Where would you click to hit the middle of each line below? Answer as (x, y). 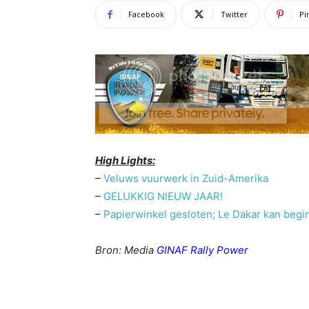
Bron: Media (124, 250)
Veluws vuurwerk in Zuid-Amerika (186, 178)
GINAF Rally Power (202, 250)
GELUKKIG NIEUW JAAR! (163, 196)
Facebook (146, 14)
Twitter (234, 14)
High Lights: (125, 160)
